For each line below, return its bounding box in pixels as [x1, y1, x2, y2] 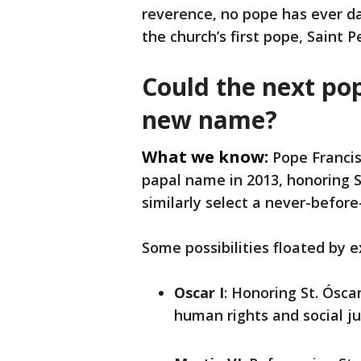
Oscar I [174, 283, 224, 303]
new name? [142, 103, 277, 137]
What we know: [142, 146, 268, 168]
